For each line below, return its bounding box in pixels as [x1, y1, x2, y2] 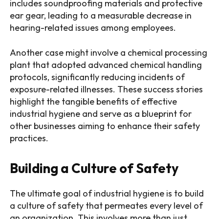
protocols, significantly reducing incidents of [10, 71, 185, 83]
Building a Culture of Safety [10, 160, 178, 177]
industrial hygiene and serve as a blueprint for [10, 108, 192, 120]
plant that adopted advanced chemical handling [10, 59, 202, 71]
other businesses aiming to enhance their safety [10, 120, 200, 132]
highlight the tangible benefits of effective [10, 96, 177, 108]
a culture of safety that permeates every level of [10, 200, 203, 212]
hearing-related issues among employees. [10, 22, 176, 34]
